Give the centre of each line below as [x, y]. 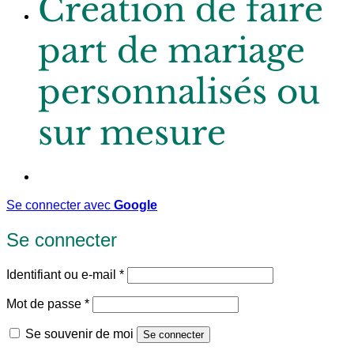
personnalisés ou [179, 91]
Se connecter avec [60, 205]
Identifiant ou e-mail [63, 274]
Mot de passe [45, 303]
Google [136, 205]
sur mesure [132, 132]
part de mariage [171, 50]
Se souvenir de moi [79, 333]
